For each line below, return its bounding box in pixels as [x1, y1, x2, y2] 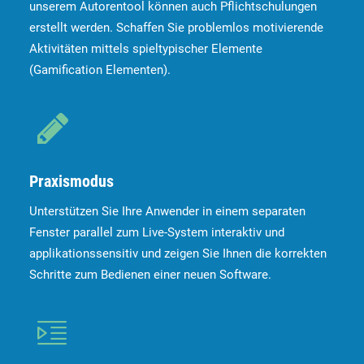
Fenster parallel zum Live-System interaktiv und [29, 225, 284, 240]
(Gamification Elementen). [29, 63, 171, 77]
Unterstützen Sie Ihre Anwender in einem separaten [29, 204, 305, 219]
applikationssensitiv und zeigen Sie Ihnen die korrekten [29, 246, 327, 261]
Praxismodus [29, 171, 114, 191]
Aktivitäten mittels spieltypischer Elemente [29, 41, 262, 56]
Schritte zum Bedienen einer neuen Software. [29, 267, 271, 282]
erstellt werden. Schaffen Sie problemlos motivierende [29, 20, 323, 35]
